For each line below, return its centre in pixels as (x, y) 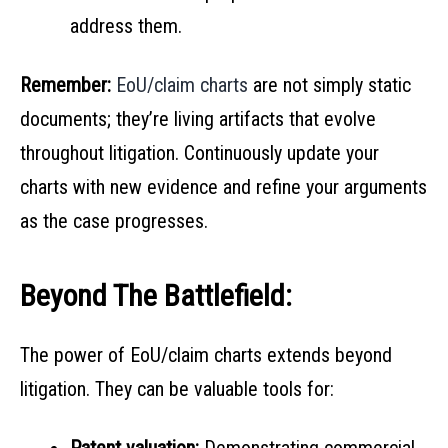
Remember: (68, 85)
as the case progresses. (114, 221)
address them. (126, 26)
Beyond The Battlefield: (156, 296)
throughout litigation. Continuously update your (199, 153)
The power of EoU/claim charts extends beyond (206, 355)
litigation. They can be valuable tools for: (177, 389)
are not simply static (329, 85)
